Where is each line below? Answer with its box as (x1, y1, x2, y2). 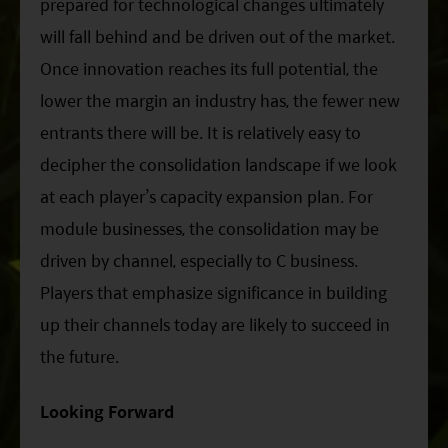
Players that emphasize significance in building (40, 280, 387, 306)
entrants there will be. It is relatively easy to (40, 120, 361, 146)
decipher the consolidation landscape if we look (40, 152, 397, 178)
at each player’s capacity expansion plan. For (40, 184, 373, 210)
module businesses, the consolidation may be (40, 216, 379, 242)
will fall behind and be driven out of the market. (40, 24, 395, 50)
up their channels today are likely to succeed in (40, 312, 390, 338)
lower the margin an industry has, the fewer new (40, 88, 400, 114)
